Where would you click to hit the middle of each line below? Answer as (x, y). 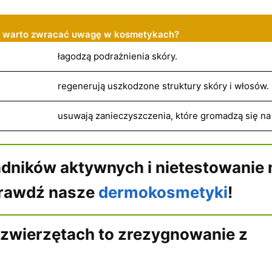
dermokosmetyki (163, 192)
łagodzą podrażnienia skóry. (117, 56)
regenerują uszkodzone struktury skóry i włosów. (163, 86)
